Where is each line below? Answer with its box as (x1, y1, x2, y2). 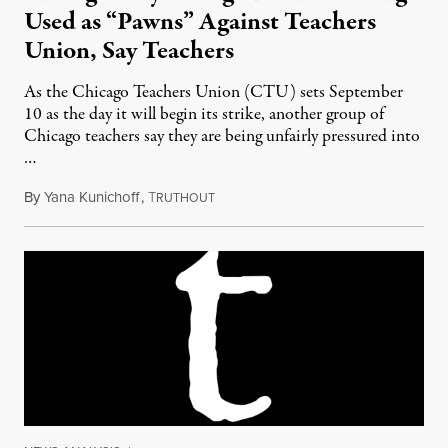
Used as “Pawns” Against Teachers (24, 4, 376, 40)
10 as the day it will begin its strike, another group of (24, 102, 384, 127)
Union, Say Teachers (24, 33, 234, 69)
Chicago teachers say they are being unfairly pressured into (24, 124, 420, 149)
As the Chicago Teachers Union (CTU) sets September (24, 80, 403, 105)
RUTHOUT (156, 189, 215, 207)
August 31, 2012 (214, 186, 316, 208)
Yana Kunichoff (44, 186, 139, 208)
